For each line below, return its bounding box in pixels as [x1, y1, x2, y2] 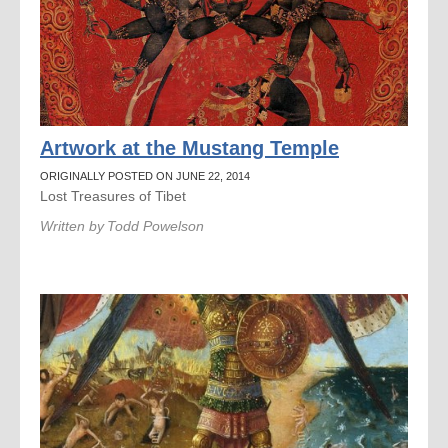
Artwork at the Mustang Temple [40, 137, 339, 159]
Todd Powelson [107, 218, 204, 234]
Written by [40, 218, 104, 234]
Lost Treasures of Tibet [40, 188, 186, 204]
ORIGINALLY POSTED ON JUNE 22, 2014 [40, 170, 250, 182]
